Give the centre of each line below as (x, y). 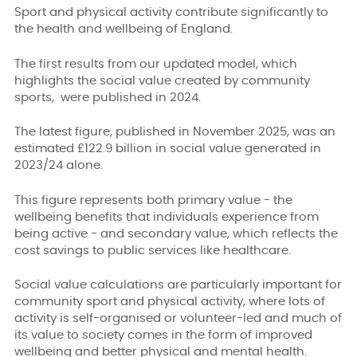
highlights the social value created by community (162, 80)
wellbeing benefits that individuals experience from (167, 217)
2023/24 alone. (59, 166)
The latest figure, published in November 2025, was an (175, 132)
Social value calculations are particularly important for (178, 285)
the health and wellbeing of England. (124, 29)
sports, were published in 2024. (108, 97)
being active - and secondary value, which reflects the (176, 233)
